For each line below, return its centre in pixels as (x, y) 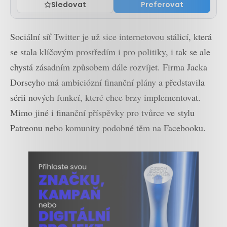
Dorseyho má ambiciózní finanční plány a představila (107, 82)
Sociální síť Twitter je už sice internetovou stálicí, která (111, 36)
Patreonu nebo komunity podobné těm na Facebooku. (108, 127)
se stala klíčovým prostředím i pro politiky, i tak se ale (110, 51)
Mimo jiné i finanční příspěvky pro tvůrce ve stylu (102, 112)
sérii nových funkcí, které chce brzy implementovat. (105, 97)
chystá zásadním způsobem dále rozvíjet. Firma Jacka (109, 67)
